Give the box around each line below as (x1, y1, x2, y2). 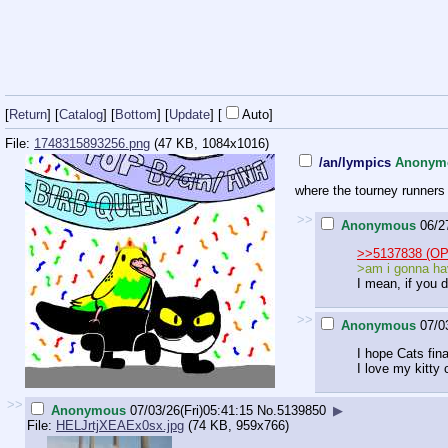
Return (9, 106, 47, 122)
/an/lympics (319, 155, 391, 171)
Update (169, 106, 210, 122)
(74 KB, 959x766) (184, 417, 289, 433)
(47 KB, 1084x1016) (150, 136, 269, 152)
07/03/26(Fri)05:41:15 (130, 402, 253, 418)
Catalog (59, 106, 103, 122)
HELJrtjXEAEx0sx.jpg (56, 417, 184, 433)
